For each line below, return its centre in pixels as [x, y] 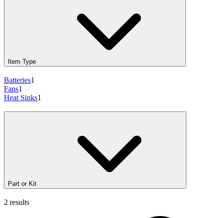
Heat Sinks [21, 98]
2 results [17, 202]
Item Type [22, 62]
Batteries [17, 80]
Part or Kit [22, 183]
